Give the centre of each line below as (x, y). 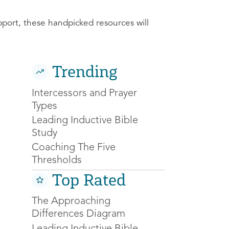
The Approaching (71, 202)
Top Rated (89, 180)
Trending (85, 72)
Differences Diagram (78, 214)
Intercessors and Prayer (84, 93)
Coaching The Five (74, 148)
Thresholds (57, 161)
